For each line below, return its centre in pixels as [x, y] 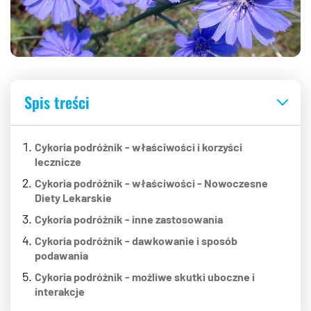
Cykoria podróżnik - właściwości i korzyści [138, 147]
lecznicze [58, 162]
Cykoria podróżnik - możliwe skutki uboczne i [145, 277]
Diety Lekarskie [73, 198]
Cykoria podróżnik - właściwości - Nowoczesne [151, 183]
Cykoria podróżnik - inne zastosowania [129, 219]
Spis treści [57, 102]
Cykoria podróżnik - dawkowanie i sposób [136, 241]
